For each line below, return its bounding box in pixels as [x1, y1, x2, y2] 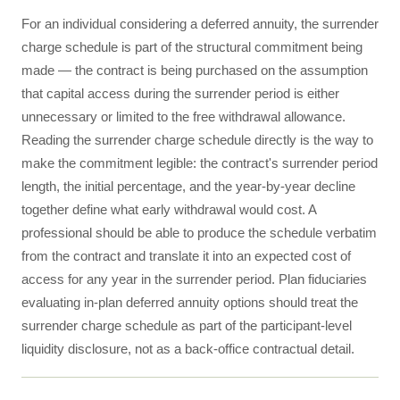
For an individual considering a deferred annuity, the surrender [21, 16, 379, 31]
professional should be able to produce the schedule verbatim [21, 225, 377, 240]
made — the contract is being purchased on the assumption [21, 62, 368, 78]
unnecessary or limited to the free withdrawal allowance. [21, 109, 346, 124]
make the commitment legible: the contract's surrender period [21, 155, 378, 171]
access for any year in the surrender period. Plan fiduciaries [21, 271, 367, 287]
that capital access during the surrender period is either [21, 86, 339, 101]
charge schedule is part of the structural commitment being [21, 39, 362, 54]
